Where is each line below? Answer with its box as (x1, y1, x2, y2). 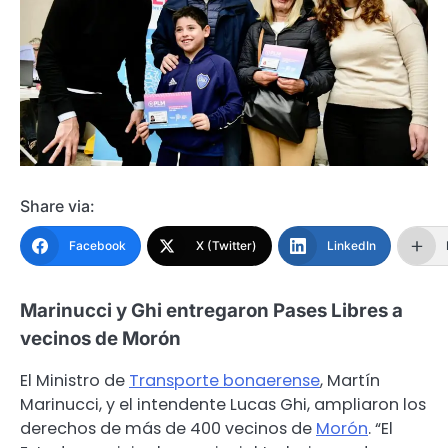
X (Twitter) (196, 238, 257, 254)
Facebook (69, 238, 126, 254)
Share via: (20, 196, 95, 217)
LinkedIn (327, 238, 376, 254)
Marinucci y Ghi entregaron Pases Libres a (20, 299, 403, 323)
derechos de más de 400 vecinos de (20, 417, 316, 441)
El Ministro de (20, 369, 129, 393)
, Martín (320, 369, 380, 393)
